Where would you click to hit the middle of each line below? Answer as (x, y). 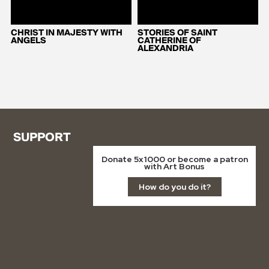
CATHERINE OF (169, 41)
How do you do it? (174, 186)
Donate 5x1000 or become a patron (174, 159)
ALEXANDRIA (165, 48)
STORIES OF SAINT (177, 33)
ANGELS (28, 41)
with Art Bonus (175, 166)
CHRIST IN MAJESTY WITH (66, 33)
